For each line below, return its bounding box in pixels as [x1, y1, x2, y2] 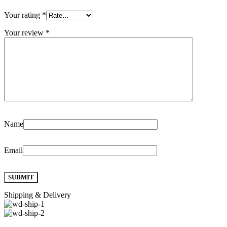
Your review [4, 28, 46, 37]
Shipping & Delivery [4, 190, 71, 199]
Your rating [4, 10, 42, 19]
